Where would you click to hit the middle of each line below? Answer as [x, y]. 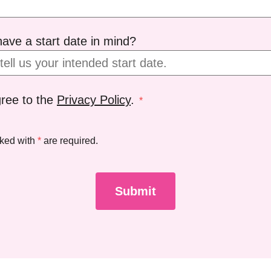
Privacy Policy [94, 100]
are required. [70, 141]
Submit [135, 191]
